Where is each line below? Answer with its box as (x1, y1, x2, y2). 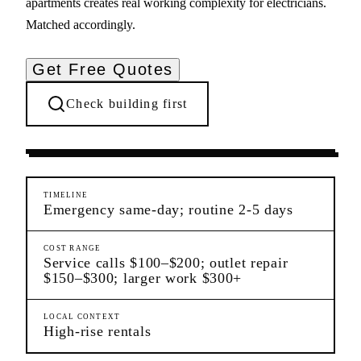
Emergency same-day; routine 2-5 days (44, 201, 293, 218)
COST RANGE (44, 243, 102, 252)
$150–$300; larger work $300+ (44, 269, 243, 286)
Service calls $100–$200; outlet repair (44, 254, 288, 271)
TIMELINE (44, 190, 89, 199)
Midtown (130, 124, 168, 134)
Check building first (66, 96, 188, 110)
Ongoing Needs (50, 124, 113, 134)
